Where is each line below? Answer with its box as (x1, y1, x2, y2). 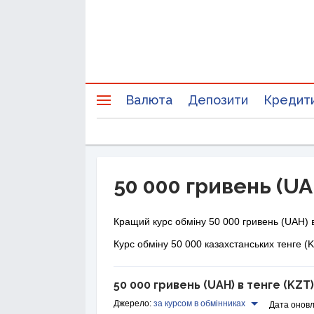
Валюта (125, 93, 172, 107)
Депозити (188, 93, 248, 107)
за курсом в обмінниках (153, 299, 245, 308)
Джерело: (114, 299, 151, 308)
